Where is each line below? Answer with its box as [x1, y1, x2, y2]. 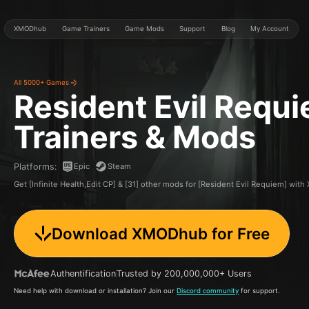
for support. [239, 287, 281, 295]
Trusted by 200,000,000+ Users [117, 268, 252, 279]
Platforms [14, 161, 55, 172]
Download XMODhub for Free [51, 223, 270, 243]
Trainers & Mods [14, 118, 257, 156]
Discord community [177, 287, 239, 295]
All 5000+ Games [14, 79, 70, 86]
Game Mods [125, 25, 165, 33]
